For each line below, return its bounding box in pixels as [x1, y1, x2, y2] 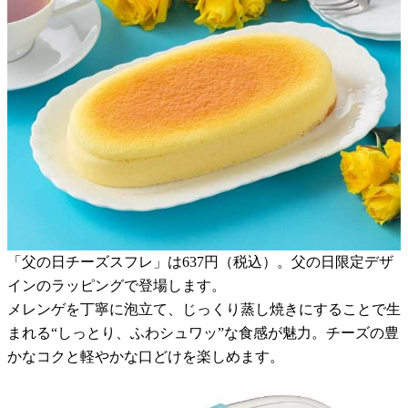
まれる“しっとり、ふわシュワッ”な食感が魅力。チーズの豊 [7, 324, 399, 341]
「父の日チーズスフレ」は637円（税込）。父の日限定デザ [7, 253, 393, 270]
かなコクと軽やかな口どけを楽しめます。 [7, 348, 284, 364]
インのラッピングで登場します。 [7, 277, 226, 293]
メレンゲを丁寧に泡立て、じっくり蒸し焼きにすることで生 [7, 301, 401, 317]
